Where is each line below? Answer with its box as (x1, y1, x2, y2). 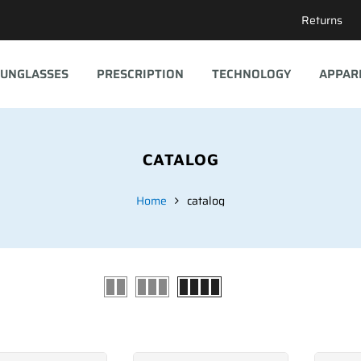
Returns (301, 11, 342, 29)
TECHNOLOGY (211, 64, 291, 84)
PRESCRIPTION (96, 64, 184, 84)
